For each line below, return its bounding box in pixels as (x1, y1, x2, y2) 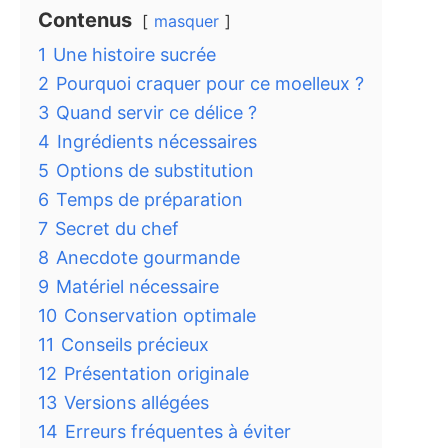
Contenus (38, 8, 132, 32)
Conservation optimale (64, 305, 256, 326)
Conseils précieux (61, 334, 209, 355)
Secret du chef (55, 218, 179, 239)
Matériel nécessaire (56, 276, 219, 297)
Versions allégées (64, 392, 209, 413)
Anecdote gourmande (56, 247, 240, 268)
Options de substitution (56, 160, 254, 181)
